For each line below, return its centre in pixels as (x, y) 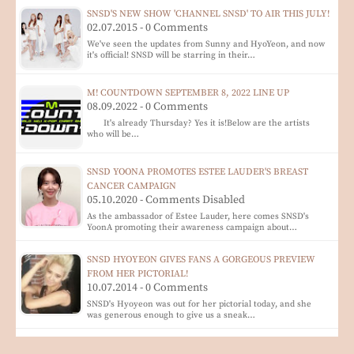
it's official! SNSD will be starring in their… (171, 55)
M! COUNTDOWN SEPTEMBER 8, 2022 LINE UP (188, 92)
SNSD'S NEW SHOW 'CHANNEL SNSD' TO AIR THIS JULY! (208, 13)
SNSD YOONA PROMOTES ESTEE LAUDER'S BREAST (198, 171)
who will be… (113, 134)
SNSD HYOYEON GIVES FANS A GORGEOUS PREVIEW (201, 259)
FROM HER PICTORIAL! (137, 273)
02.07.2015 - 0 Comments (147, 27)
